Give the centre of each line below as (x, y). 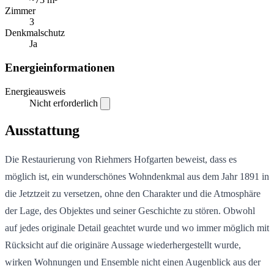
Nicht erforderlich (65, 103)
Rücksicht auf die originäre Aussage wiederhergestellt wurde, (123, 245)
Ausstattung (42, 130)
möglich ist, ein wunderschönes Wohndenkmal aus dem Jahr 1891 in (137, 176)
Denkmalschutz (35, 33)
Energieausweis (35, 91)
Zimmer (20, 11)
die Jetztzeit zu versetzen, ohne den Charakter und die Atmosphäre (133, 193)
